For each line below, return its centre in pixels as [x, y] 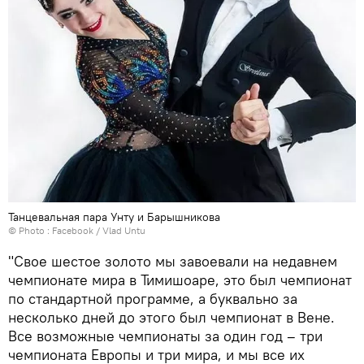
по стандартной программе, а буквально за [153, 298]
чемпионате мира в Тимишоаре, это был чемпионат [180, 279]
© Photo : [30, 230]
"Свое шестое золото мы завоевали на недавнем [173, 261]
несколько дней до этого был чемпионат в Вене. [171, 317]
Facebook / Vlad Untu [99, 230]
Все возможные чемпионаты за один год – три [165, 336]
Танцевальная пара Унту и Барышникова [114, 217]
